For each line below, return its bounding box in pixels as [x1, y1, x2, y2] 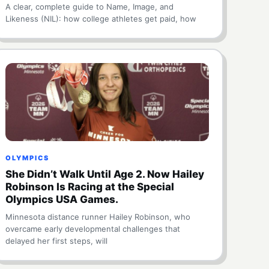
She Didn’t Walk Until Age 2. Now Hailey [5, 168, 205, 180]
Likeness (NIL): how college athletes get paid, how [5, 14, 197, 23]
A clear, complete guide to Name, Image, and [5, 2, 174, 11]
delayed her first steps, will [5, 236, 108, 246]
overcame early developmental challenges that [5, 224, 181, 234]
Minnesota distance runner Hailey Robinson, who [5, 212, 191, 222]
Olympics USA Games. [5, 193, 119, 205]
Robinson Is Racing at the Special [5, 181, 175, 193]
